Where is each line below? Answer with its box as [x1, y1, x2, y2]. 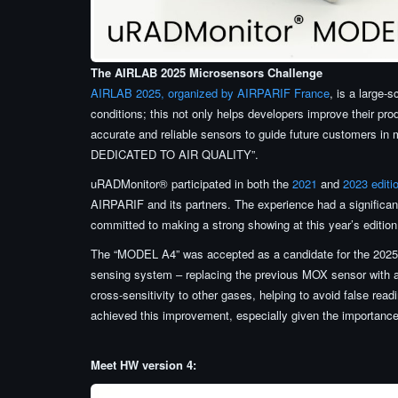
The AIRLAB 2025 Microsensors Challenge [91, 64, 322, 82]
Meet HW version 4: [91, 356, 196, 374]
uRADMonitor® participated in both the [91, 175, 292, 193]
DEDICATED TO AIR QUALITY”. [91, 146, 259, 163]
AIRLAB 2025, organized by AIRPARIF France [91, 84, 330, 102]
